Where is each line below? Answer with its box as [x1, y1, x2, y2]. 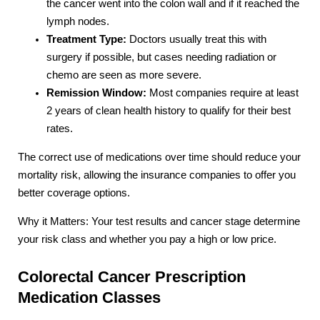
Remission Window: [46, 87, 146, 99]
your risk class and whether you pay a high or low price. [18, 233, 276, 245]
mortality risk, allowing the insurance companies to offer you [18, 169, 296, 181]
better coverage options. [18, 186, 130, 199]
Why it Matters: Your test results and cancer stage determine [18, 215, 300, 227]
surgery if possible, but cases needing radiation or [46, 51, 276, 64]
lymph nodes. [46, 16, 109, 28]
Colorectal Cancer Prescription [18, 267, 246, 286]
